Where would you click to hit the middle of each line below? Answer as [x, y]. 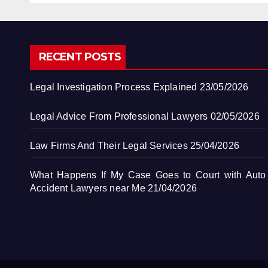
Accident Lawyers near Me [88, 188]
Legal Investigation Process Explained [114, 87]
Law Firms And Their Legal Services [109, 145]
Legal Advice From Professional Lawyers [119, 116]
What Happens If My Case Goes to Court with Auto [148, 175]
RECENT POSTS [80, 57]
